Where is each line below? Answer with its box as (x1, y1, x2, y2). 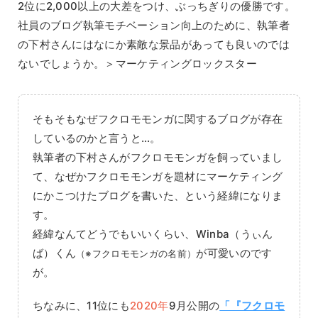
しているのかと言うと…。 (32, 131, 161, 146)
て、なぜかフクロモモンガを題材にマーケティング (32, 170, 283, 184)
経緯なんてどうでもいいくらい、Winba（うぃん (32, 227, 273, 241)
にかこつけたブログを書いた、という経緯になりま (32, 189, 283, 203)
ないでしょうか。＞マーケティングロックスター (17, 57, 257, 71)
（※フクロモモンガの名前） (76, 248, 197, 260)
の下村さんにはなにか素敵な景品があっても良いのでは (17, 38, 290, 52)
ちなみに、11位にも (32, 299, 131, 313)
